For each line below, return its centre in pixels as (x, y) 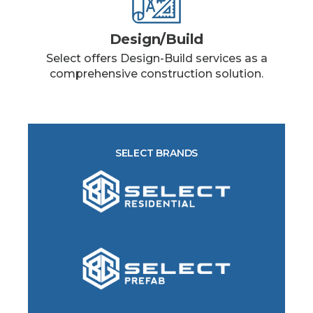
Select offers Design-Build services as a (156, 59)
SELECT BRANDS (156, 153)
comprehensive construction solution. (156, 74)
